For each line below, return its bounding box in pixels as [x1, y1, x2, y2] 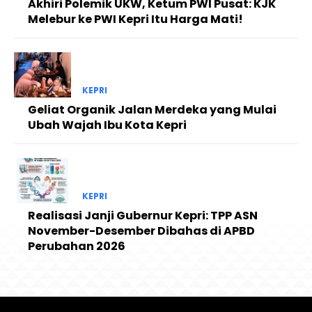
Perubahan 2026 [28, 238, 125, 255]
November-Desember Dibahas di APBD [28, 223, 255, 240]
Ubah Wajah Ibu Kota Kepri [28, 116, 187, 133]
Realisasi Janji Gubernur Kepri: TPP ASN [28, 208, 258, 224]
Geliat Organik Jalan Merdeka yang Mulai [28, 101, 276, 118]
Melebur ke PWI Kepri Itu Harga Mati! [28, 10, 243, 27]
